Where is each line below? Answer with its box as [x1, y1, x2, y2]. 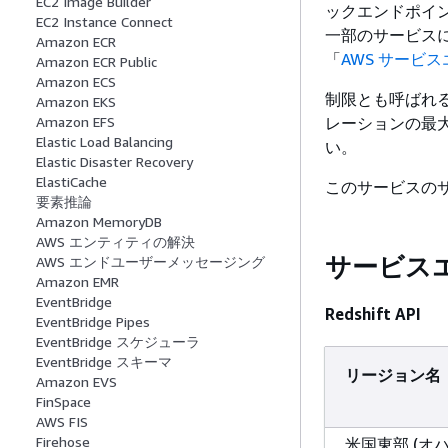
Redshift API [325, 303, 421, 324]
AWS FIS [36, 413, 88, 431]
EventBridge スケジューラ [36, 333, 200, 351]
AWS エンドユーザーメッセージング [36, 253, 265, 271]
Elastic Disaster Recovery [36, 153, 193, 171]
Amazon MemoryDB [36, 213, 162, 231]
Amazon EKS [36, 93, 116, 111]
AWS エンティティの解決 [36, 233, 195, 251]
